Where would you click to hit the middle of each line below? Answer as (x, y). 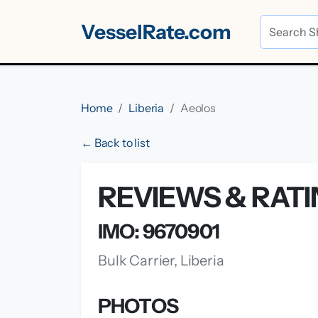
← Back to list (115, 143)
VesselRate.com (156, 32)
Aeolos (198, 108)
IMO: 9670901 (159, 231)
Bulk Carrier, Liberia (161, 261)
